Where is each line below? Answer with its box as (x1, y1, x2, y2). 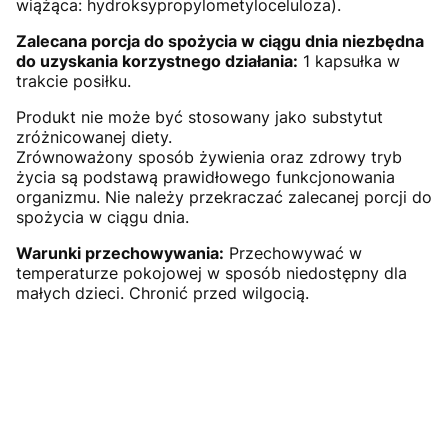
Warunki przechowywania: (16, 242, 224, 263)
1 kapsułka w (298, 50, 400, 71)
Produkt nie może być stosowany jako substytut (16, 106, 383, 127)
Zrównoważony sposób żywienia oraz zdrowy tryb (16, 146, 402, 167)
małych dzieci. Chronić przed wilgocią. (16, 282, 309, 303)
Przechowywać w (224, 242, 362, 263)
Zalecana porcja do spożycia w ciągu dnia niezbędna (16, 30, 424, 51)
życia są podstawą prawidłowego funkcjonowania (16, 166, 395, 187)
